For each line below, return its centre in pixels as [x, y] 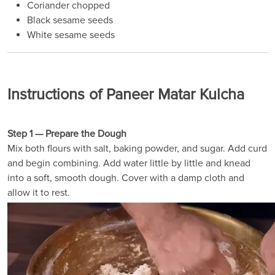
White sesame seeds [71, 35]
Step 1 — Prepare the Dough [67, 134]
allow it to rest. [39, 193]
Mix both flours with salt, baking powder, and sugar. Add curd [137, 149]
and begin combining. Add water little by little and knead [129, 164]
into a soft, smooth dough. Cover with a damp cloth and [126, 178]
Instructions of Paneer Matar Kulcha [126, 95]
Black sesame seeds [70, 21]
